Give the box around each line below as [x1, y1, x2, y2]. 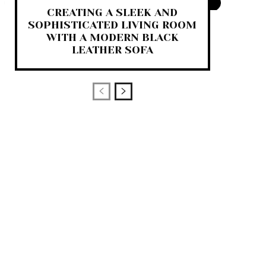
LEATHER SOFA [71, 44, 153, 56]
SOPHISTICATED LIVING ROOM [28, 19, 197, 31]
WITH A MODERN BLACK [46, 31, 179, 44]
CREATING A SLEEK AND [47, 7, 178, 19]
